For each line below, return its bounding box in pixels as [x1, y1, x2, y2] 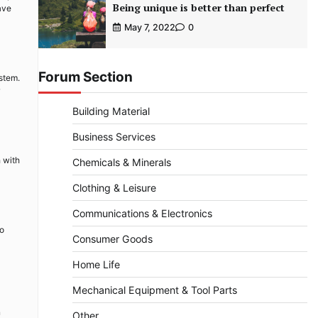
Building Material [72, 105, 150, 118]
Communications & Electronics [72, 207, 212, 220]
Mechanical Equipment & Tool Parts [72, 284, 237, 297]
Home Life [72, 258, 120, 271]
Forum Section [38, 69, 133, 86]
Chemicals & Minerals [72, 156, 171, 169]
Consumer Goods [72, 233, 153, 246]
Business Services [72, 131, 155, 143]
